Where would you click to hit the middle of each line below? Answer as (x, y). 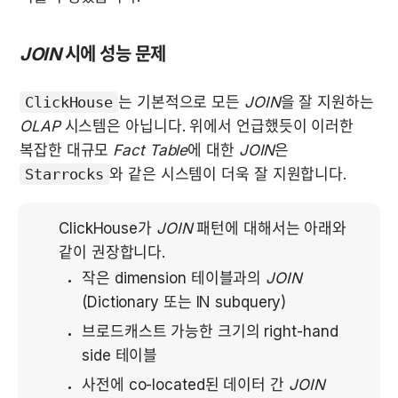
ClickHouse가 (107, 229)
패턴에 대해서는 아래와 (270, 229)
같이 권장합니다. (112, 253)
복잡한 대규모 (67, 151)
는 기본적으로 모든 (181, 103)
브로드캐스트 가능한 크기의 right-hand (210, 332)
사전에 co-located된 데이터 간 (185, 385)
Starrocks (65, 175)
